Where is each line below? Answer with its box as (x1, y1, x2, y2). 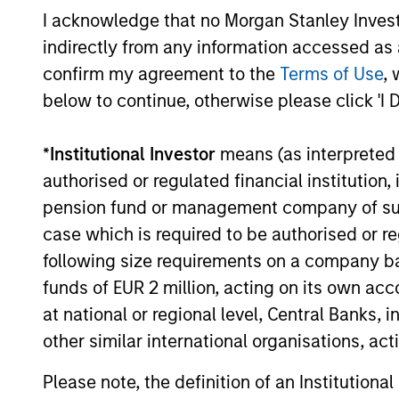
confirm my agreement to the (43, 62, 280, 85)
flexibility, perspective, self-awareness (91, 11, 397, 32)
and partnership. (91, 37, 222, 59)
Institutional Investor (50, 142, 216, 165)
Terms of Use (280, 62, 383, 85)
